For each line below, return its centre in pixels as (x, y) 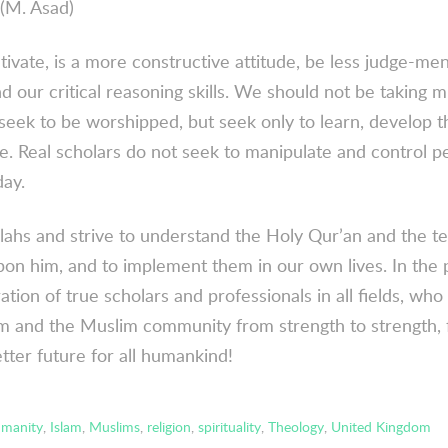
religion (168, 426)
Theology (295, 426)
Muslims (114, 426)
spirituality (229, 426)
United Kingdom (380, 426)
